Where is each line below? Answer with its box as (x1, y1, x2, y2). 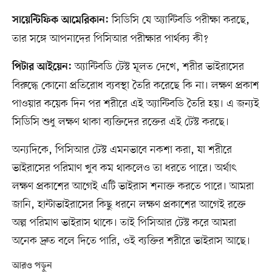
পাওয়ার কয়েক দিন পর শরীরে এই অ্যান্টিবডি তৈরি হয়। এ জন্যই (12, 96, 259, 111)
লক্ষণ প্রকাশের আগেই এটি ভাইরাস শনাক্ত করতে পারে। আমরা (12, 178, 254, 194)
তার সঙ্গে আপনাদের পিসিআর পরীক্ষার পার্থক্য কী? (12, 31, 208, 46)
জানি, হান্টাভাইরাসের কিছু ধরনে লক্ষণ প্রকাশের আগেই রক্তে (12, 197, 246, 212)
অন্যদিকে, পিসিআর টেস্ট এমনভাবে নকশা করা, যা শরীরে (12, 142, 232, 157)
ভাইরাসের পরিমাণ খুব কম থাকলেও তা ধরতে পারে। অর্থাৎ (12, 160, 236, 175)
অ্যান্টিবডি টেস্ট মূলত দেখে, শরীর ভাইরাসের (71, 59, 244, 74)
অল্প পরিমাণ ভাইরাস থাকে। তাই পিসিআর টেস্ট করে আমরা (12, 215, 236, 230)
